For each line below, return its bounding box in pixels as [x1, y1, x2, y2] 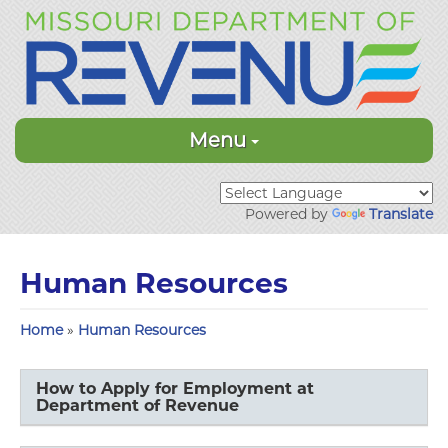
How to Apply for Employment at [36, 379, 314, 399]
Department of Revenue [36, 396, 239, 416]
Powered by [245, 205, 332, 224]
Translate [369, 205, 433, 224]
